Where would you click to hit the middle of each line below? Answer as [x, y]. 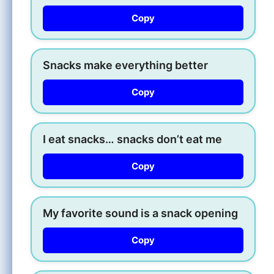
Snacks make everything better [125, 65]
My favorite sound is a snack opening [140, 213]
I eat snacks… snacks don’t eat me [132, 139]
